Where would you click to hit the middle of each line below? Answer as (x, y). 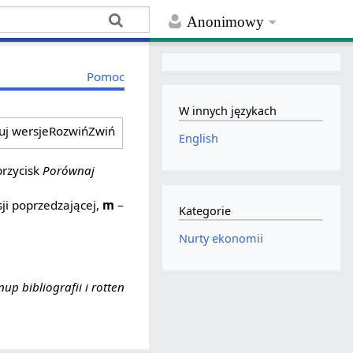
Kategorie (205, 211)
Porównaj (69, 170)
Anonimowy (226, 22)
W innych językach (228, 111)
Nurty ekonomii (221, 238)
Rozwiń (68, 131)
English (199, 139)
